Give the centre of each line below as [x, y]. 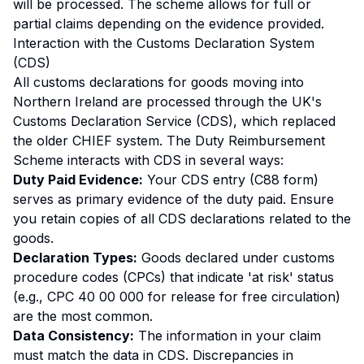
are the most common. [83, 316]
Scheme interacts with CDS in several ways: [148, 160]
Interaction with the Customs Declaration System [164, 43]
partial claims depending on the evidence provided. [169, 24]
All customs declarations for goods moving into [158, 82]
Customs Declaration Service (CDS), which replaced [174, 121]
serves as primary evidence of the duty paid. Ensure [173, 199]
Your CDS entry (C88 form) [231, 180]
